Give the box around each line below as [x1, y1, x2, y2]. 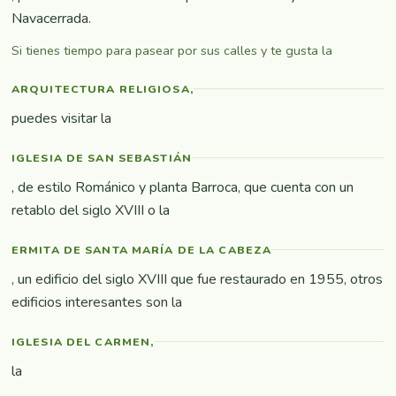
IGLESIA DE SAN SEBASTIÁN [11, 149, 192, 165]
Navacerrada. [11, 8, 91, 28]
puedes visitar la [11, 108, 111, 128]
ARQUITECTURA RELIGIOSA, [11, 80, 194, 96]
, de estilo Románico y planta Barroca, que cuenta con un [11, 177, 354, 197]
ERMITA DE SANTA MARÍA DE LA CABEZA [11, 241, 272, 257]
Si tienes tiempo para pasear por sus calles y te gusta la [11, 41, 332, 59]
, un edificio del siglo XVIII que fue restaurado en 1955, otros [11, 269, 383, 289]
